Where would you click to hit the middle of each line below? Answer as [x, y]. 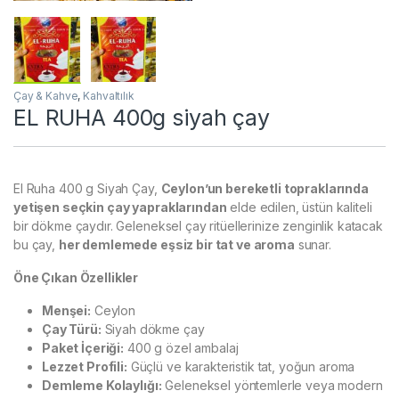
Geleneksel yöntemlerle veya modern [272, 386]
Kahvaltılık [109, 96]
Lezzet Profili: [85, 367]
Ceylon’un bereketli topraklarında [265, 189]
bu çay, [36, 245]
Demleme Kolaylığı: [102, 386]
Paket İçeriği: [83, 348]
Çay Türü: [72, 330]
